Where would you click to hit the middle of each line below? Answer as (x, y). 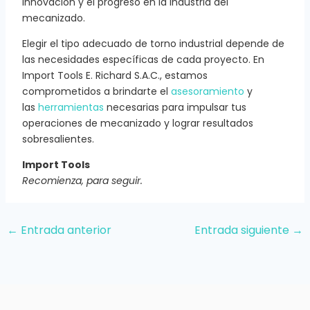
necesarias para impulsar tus (175, 107)
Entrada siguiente (244, 230)
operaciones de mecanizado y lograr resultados (137, 123)
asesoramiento (207, 91)
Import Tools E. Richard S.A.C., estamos (115, 75)
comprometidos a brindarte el (96, 91)
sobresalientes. (58, 139)
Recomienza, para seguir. (82, 180)
